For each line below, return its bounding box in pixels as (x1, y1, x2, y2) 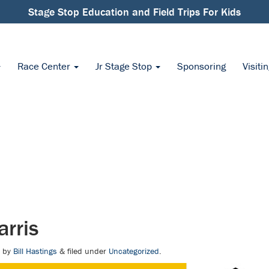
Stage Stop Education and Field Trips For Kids (28, 5, 241, 19)
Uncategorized (109, 246, 159, 257)
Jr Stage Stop (95, 59, 154, 73)
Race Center (17, 59, 73, 73)
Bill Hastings (13, 246, 57, 257)
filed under (65, 246, 109, 257)
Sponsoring (177, 59, 226, 73)
